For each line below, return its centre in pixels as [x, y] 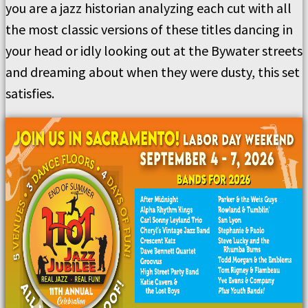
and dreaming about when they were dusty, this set [153, 72]
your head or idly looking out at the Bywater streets [154, 51]
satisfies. [30, 93]
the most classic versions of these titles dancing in [149, 29]
